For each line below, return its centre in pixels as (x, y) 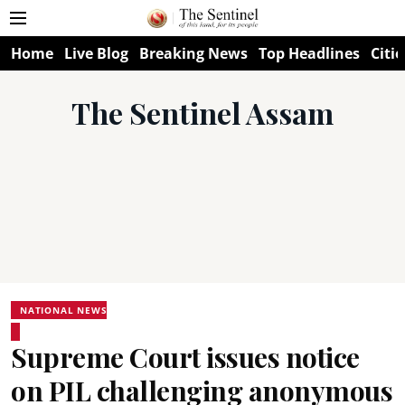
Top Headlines (309, 53)
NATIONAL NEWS (64, 310)
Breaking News (193, 53)
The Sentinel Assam (202, 113)
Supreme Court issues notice (185, 357)
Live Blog (96, 53)
